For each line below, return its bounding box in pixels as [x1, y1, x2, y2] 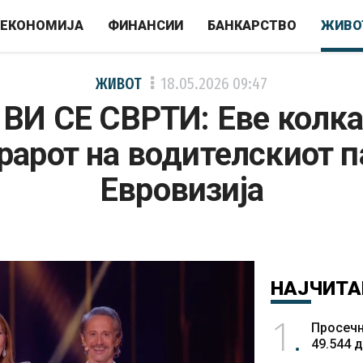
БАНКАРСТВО [207, 18, 297, 33]
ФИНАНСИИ [108, 18, 183, 33]
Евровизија [100, 171, 263, 209]
